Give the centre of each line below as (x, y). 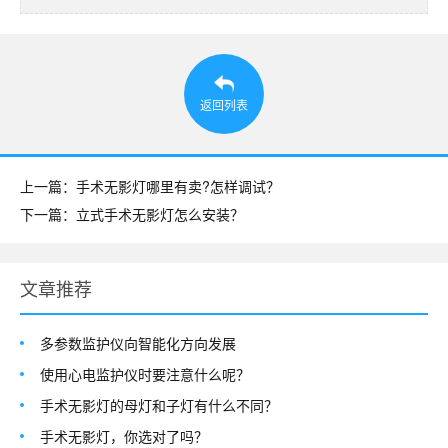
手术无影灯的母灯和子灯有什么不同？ (159, 404)
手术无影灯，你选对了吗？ (124, 435)
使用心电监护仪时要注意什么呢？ (145, 373)
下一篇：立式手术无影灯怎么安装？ (132, 213)
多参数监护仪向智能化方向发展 (138, 342)
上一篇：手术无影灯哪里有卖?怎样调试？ (150, 185)
